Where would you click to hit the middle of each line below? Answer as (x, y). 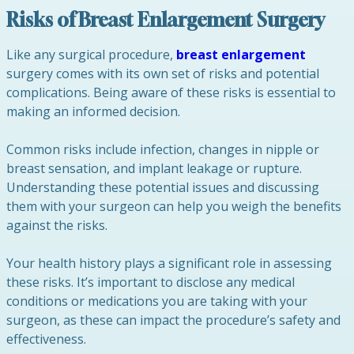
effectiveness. (46, 339)
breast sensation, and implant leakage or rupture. (154, 168)
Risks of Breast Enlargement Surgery (166, 20)
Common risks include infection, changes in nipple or (163, 149)
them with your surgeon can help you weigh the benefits (174, 206)
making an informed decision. (93, 111)
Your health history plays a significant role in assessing (169, 263)
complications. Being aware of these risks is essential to (171, 92)
